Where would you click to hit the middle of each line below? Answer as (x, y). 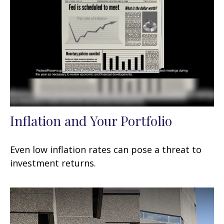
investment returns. (53, 163)
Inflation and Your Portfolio (91, 120)
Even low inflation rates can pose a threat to (106, 149)
